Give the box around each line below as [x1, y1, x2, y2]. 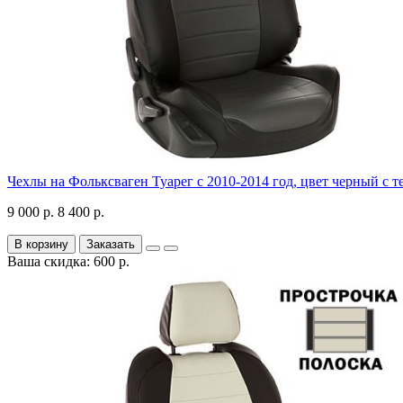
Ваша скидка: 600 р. [7, 253, 130, 269]
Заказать [86, 237, 135, 251]
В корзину [14, 237, 68, 251]
